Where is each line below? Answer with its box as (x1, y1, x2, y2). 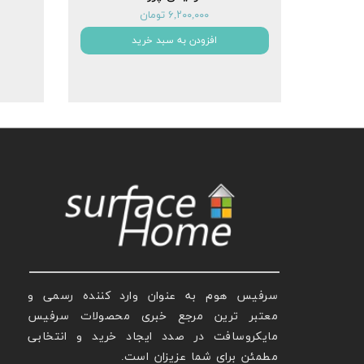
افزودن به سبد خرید (132, 34, 218, 48)
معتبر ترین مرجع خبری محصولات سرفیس (28, 309, 278, 325)
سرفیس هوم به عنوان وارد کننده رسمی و (28, 288, 278, 305)
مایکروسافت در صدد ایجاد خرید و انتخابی (28, 329, 278, 345)
